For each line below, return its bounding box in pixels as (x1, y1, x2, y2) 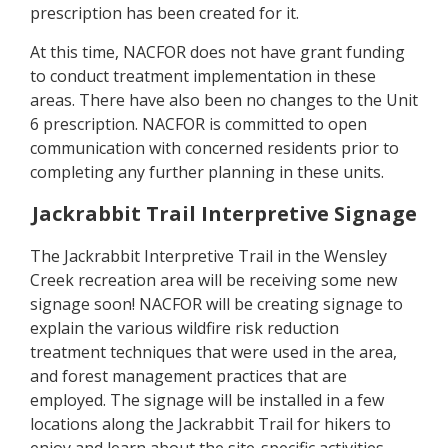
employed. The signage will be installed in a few (30, 389, 384, 411)
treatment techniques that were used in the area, (30, 341, 397, 363)
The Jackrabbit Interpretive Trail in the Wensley (30, 245, 387, 267)
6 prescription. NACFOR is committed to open (30, 113, 367, 135)
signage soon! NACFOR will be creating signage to (30, 293, 403, 315)
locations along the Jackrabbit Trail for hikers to (30, 413, 391, 435)
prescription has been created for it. (30, 2, 299, 24)
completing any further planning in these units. (30, 161, 384, 183)
